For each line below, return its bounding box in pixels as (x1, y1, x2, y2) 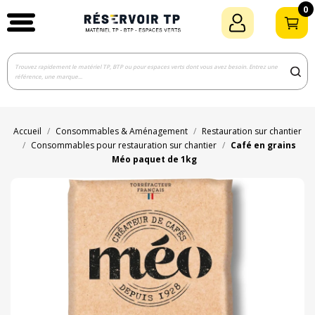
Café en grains (231, 139, 296, 152)
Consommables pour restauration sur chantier (31, 139, 217, 152)
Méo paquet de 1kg (111, 153, 197, 166)
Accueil (13, 125, 41, 138)
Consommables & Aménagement (56, 125, 188, 138)
